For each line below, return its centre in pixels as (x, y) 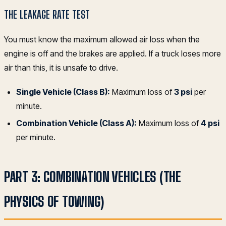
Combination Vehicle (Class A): (76, 123)
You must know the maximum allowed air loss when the (102, 39)
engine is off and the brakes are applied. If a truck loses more (112, 53)
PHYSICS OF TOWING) (54, 201)
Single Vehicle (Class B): (63, 92)
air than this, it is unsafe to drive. (61, 67)
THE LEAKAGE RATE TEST (47, 14)
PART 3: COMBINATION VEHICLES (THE (93, 176)
